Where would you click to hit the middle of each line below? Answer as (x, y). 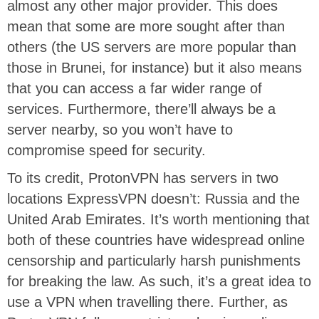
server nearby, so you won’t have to (120, 130)
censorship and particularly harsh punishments (154, 261)
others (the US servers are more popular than (152, 47)
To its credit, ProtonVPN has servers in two (143, 178)
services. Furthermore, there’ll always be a (141, 109)
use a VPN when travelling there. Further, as (147, 302)
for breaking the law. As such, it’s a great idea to (159, 282)
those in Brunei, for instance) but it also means (155, 68)
